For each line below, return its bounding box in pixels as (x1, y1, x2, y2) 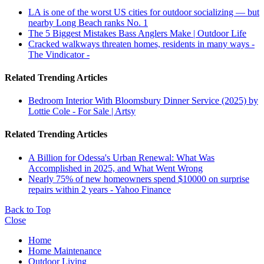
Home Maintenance (28, 245, 101, 256)
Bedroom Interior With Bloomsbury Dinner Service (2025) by (28, 95, 258, 106)
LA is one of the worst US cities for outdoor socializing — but (28, 6, 259, 17)
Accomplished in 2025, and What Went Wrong (28, 163, 203, 173)
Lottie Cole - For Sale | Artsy (28, 106, 136, 117)
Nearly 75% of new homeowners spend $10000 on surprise (28, 173, 249, 184)
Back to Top (5, 204, 51, 214)
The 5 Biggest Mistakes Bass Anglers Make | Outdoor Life (28, 28, 246, 38)
